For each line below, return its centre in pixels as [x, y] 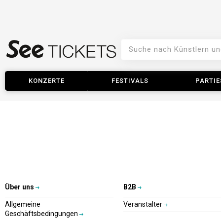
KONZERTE [46, 81]
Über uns [19, 187]
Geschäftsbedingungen [42, 214]
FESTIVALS [130, 81]
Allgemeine [23, 204]
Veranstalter [144, 204]
